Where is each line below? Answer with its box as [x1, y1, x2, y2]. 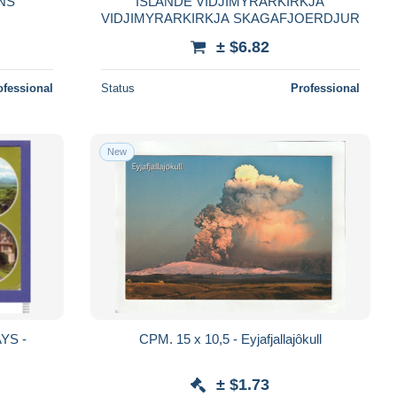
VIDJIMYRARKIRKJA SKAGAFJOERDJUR [100, 10, 360, 26]
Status [100, 81, 135, 95]
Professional [290, 81, 360, 95]
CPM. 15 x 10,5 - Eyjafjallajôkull [240, 331, 322, 346]
